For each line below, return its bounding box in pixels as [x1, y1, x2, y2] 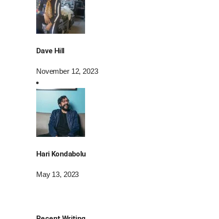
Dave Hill [36, 46, 65, 55]
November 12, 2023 [36, 66, 98, 75]
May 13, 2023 [36, 170, 79, 178]
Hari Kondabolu [36, 149, 86, 158]
